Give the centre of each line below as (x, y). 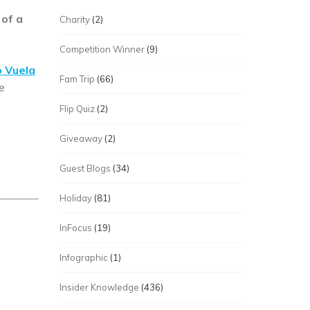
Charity (75, 19)
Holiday (76, 198)
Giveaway (81, 138)
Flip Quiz (77, 108)
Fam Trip (77, 79)
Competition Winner (102, 49)
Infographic (84, 257)
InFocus (76, 227)
